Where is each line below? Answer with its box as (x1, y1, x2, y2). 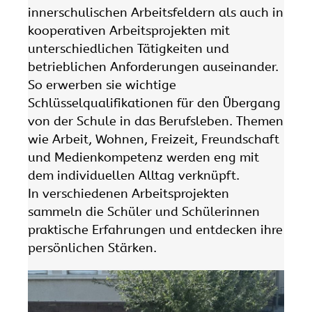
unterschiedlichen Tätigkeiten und (28, 41, 229, 57)
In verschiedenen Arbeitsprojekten (28, 186, 229, 202)
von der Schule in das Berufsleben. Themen (28, 114, 283, 130)
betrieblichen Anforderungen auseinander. (28, 59, 279, 75)
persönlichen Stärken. (28, 240, 157, 256)
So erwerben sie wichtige (28, 77, 176, 93)
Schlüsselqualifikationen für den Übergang (28, 95, 281, 111)
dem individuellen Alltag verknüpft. (28, 168, 240, 184)
